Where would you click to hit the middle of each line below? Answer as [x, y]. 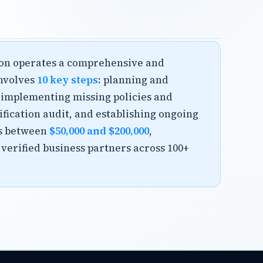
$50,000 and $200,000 [99, 131]
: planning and [133, 80]
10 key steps [68, 80]
